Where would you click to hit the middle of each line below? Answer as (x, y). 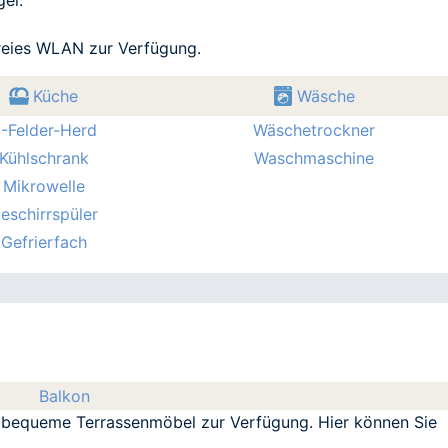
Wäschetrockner (313, 129)
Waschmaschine (313, 157)
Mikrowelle (43, 185)
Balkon (64, 395)
